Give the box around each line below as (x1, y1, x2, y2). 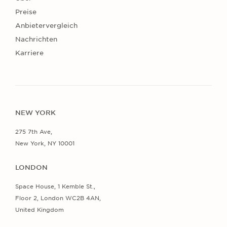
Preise (15, 8, 36, 16)
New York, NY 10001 (15, 139, 74, 147)
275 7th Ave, (15, 128, 52, 135)
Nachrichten (15, 35, 57, 43)
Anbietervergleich (15, 21, 78, 29)
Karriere (15, 49, 44, 57)
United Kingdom (15, 206, 64, 213)
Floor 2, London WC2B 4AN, (15, 194, 101, 202)
